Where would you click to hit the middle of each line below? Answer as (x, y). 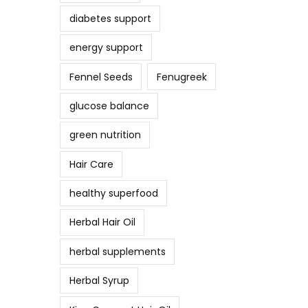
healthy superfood (113, 194)
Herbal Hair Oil (102, 222)
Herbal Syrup (99, 281)
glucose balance (109, 106)
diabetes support (110, 18)
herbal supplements (117, 251)
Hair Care (91, 164)
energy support (106, 48)
